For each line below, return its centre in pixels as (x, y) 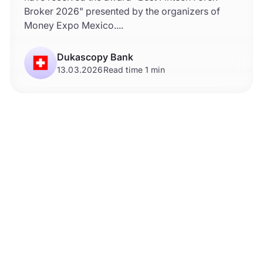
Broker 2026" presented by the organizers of (122, 11)
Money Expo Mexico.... (74, 25)
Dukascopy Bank (95, 57)
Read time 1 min (134, 69)
